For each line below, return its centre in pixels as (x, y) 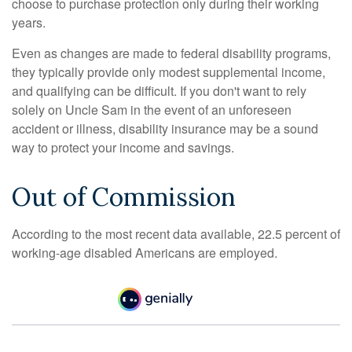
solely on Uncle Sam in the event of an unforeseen (152, 110)
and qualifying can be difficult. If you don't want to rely (159, 91)
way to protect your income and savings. (123, 148)
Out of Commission (124, 197)
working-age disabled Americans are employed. (145, 253)
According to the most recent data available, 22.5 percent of (176, 234)
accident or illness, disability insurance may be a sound (165, 129)
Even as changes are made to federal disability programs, (171, 53)
